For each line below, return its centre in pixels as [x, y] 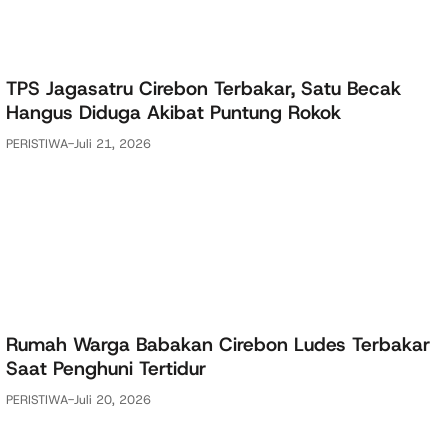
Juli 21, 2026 [112, 143]
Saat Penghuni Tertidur [106, 369]
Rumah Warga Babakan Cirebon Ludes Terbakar [218, 345]
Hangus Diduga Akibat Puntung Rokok [173, 113]
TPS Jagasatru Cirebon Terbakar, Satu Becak [203, 89]
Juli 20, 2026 [112, 399]
